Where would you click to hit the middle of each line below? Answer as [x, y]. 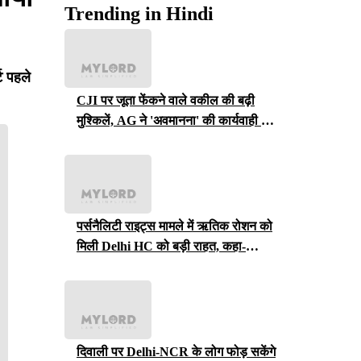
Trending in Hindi [139, 13]
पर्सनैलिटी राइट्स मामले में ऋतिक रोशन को [174, 226]
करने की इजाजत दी [121, 140]
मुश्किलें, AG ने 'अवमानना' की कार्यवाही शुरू [178, 120]
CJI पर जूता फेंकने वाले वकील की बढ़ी [166, 100]
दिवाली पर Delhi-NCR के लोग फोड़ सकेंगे [176, 352]
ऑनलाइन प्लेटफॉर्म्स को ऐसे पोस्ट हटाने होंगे [176, 266]
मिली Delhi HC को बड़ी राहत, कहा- [161, 246]
